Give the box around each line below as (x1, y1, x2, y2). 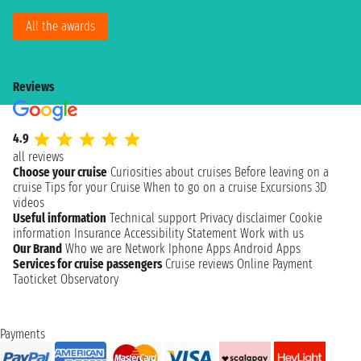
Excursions (260, 180, 312, 195)
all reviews (13, 149, 64, 164)
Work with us (240, 226, 304, 241)
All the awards (26, 19, 95, 34)
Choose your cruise (13, 164, 107, 180)
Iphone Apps (168, 241, 230, 256)
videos (13, 195, 44, 210)
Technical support (110, 210, 197, 226)
